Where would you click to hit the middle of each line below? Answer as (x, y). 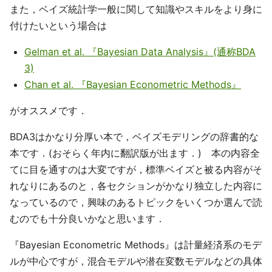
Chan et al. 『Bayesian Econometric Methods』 (133, 84)
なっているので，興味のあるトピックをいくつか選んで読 (136, 202)
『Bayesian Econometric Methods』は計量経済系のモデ (136, 244)
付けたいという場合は (58, 25)
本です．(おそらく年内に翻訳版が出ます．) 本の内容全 (135, 153)
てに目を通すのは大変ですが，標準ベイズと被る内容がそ (136, 169)
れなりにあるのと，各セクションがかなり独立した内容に (136, 185)
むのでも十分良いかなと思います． (87, 218)
